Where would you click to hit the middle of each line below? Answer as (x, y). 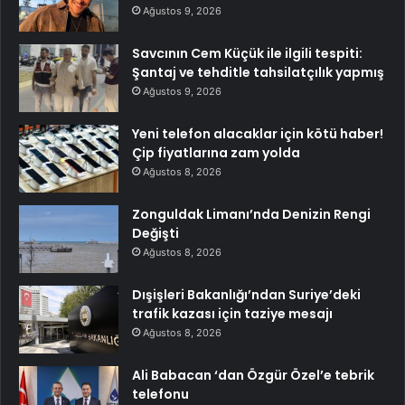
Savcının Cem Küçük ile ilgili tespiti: (247, 54)
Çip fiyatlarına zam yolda (216, 153)
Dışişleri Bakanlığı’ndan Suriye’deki (246, 295)
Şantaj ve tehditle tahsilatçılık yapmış (258, 73)
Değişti (155, 234)
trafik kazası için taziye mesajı (232, 314)
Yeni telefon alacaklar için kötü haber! (258, 134)
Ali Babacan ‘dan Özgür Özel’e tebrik (253, 376)
